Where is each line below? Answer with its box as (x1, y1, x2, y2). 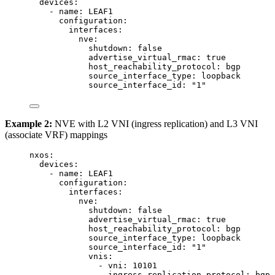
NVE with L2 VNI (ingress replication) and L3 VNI (52, 118, 258, 129)
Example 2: (5, 118, 52, 129)
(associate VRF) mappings (5, 129, 107, 140)
